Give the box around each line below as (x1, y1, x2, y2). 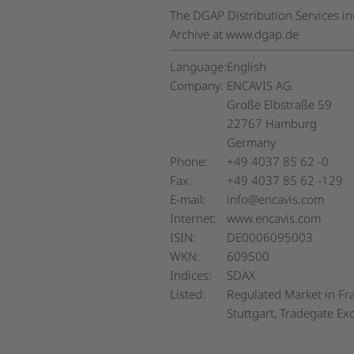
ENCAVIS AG (227, 77, 292, 93)
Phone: (170, 153, 209, 169)
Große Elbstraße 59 (227, 96, 333, 112)
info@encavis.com (227, 191, 325, 207)
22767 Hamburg (227, 115, 318, 131)
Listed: (170, 286, 206, 302)
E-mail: (170, 191, 207, 207)
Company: (170, 77, 224, 93)
